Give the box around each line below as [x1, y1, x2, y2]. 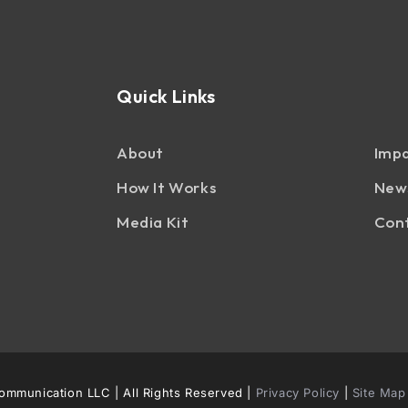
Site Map [352, 385, 406, 400]
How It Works [117, 178, 217, 198]
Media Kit [117, 212, 189, 232]
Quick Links [117, 85, 216, 108]
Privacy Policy [255, 385, 341, 400]
